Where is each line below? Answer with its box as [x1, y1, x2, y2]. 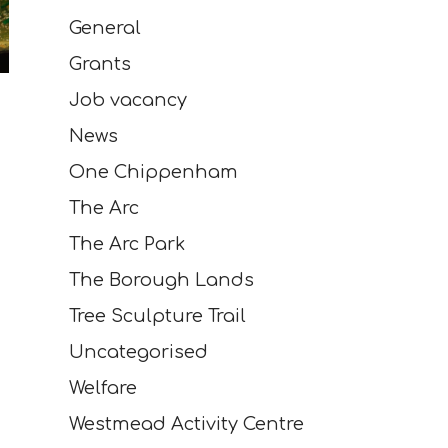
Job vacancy [68, 90, 187, 111]
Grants [68, 54, 131, 75]
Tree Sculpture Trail [68, 306, 246, 327]
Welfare [68, 378, 137, 399]
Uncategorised [68, 342, 208, 363]
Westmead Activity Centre [68, 414, 304, 435]
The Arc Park [68, 234, 185, 255]
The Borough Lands [68, 270, 254, 291]
